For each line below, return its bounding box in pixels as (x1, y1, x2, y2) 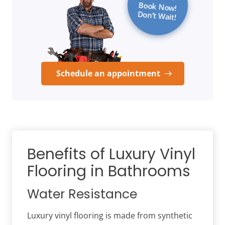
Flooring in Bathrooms (27, 161, 190, 182)
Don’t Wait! (137, 9, 177, 22)
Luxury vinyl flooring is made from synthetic (27, 210, 192, 221)
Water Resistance (27, 185, 137, 203)
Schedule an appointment (56, 68, 162, 79)
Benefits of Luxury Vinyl (27, 144, 195, 165)
